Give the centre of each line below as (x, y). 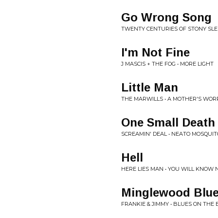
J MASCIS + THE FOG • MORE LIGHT (167, 64)
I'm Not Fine (155, 52)
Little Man (150, 87)
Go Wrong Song (166, 17)
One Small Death (168, 122)
